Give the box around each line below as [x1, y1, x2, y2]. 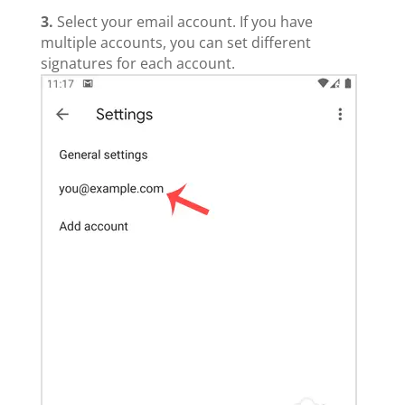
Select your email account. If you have [52, 12, 313, 33]
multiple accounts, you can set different [40, 33, 311, 53]
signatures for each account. [40, 53, 235, 74]
